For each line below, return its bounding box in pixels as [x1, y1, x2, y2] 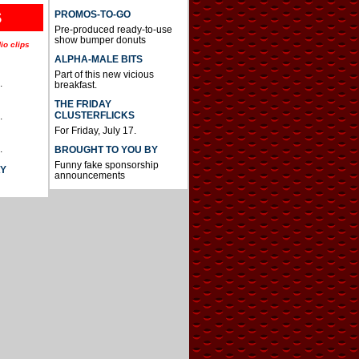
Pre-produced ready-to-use [54, 24, 172, 36]
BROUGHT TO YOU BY [54, 144, 158, 156]
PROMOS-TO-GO [54, 9, 131, 21]
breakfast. [54, 79, 97, 91]
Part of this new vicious [54, 69, 154, 81]
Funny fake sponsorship [54, 159, 159, 171]
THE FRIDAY [54, 99, 111, 111]
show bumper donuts [54, 34, 146, 46]
